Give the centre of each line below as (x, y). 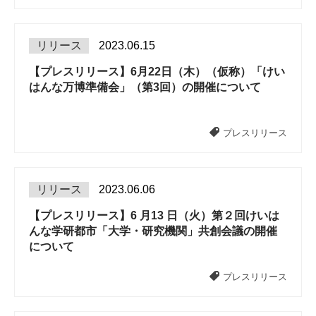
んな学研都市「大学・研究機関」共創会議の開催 (153, 231)
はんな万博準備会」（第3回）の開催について (145, 87)
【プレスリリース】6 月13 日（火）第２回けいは (154, 215)
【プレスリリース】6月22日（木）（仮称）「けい (157, 72)
